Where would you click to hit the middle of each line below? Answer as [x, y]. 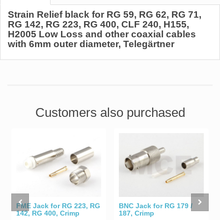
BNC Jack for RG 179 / [156, 206]
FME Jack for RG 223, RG [58, 206]
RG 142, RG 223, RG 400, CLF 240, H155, [98, 25]
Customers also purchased [110, 113]
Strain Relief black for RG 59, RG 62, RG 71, [105, 15]
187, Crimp [137, 213]
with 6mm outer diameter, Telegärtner [91, 44]
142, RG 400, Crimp [48, 213]
